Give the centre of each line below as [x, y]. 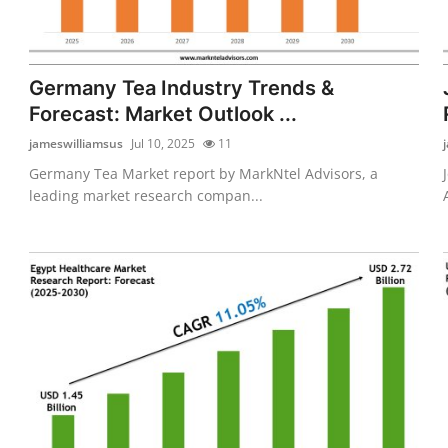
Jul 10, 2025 [163, 143]
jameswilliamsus [76, 143]
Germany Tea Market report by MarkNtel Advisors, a [204, 173]
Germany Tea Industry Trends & [182, 87]
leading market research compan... [146, 195]
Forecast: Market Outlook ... [163, 113]
